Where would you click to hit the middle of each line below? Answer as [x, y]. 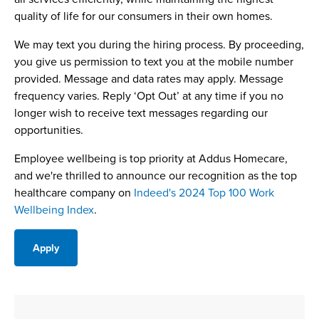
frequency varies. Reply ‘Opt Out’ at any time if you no [149, 95]
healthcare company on [74, 192]
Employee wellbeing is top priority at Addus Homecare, [151, 158]
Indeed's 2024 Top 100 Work [204, 192]
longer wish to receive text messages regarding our [141, 112]
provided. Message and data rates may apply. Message [149, 78]
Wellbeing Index [54, 209]
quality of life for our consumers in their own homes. [143, 15]
